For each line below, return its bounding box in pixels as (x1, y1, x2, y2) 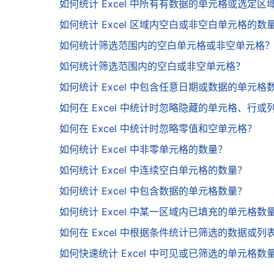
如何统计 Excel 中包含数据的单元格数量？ (59, 185, 247, 198)
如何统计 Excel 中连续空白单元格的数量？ (59, 164, 247, 177)
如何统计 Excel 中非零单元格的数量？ (59, 143, 228, 156)
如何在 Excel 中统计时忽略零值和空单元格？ (59, 122, 257, 135)
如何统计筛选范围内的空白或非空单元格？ (59, 60, 245, 73)
